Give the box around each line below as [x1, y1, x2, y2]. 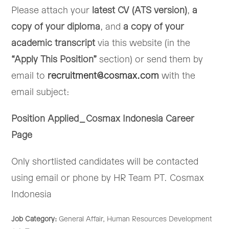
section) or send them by [97, 55, 203, 64]
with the [159, 72, 196, 80]
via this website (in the [95, 39, 191, 48]
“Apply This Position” [11, 55, 97, 64]
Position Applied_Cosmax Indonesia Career [11, 114, 195, 123]
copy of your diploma [11, 22, 101, 31]
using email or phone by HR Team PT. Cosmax [11, 174, 204, 182]
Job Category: [11, 216, 59, 223]
